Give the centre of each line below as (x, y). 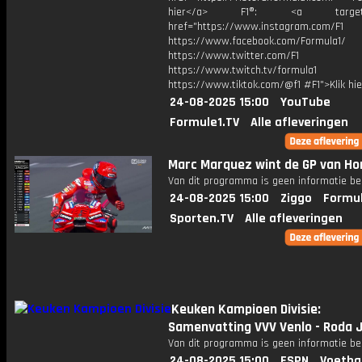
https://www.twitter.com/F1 (234, 56)
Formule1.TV (204, 122)
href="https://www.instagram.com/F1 (256, 27)
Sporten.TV (202, 219)
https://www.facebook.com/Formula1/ (257, 41)
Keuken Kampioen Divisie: (246, 309)
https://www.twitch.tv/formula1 (242, 70)
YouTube (305, 102)
